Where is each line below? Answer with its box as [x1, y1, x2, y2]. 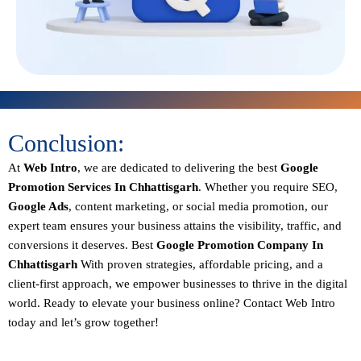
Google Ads [8, 199, 68, 213]
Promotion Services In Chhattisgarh [8, 180, 198, 193]
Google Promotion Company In [156, 238, 323, 251]
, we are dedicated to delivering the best [77, 160, 280, 174]
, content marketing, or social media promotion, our [68, 199, 328, 213]
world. [8, 296, 44, 309]
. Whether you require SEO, [198, 180, 338, 193]
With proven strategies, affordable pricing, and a [81, 257, 323, 271]
